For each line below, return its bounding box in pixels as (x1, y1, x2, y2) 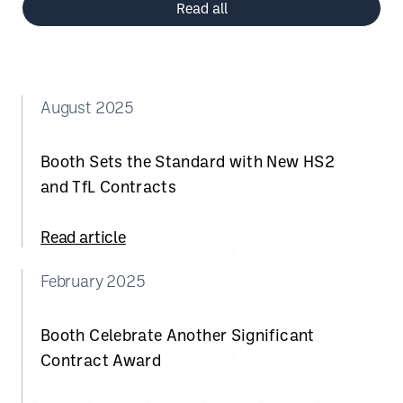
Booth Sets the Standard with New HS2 (40, 151, 335, 171)
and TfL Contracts (40, 176, 177, 196)
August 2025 (40, 97, 135, 117)
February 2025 (40, 271, 146, 291)
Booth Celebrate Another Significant (40, 325, 315, 345)
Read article (40, 227, 126, 246)
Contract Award (40, 350, 162, 370)
